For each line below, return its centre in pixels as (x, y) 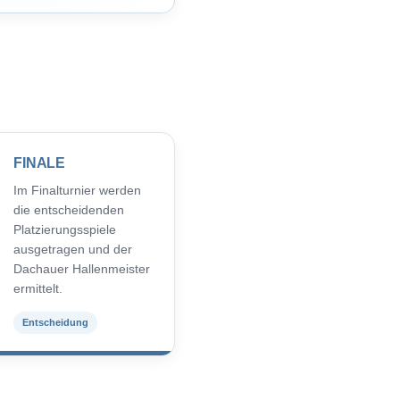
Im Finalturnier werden (77, 190)
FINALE (40, 162)
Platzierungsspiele (65, 229)
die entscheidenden (69, 209)
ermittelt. (38, 288)
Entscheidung (55, 322)
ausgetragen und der (73, 249)
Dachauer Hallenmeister (82, 268)
